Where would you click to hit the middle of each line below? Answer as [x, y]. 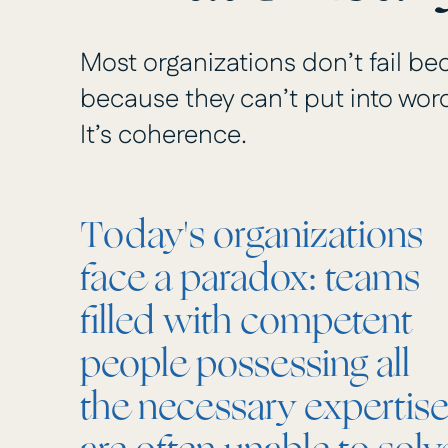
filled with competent [246, 322]
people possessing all [245, 365]
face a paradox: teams [250, 279]
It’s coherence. [163, 136]
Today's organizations [251, 236]
